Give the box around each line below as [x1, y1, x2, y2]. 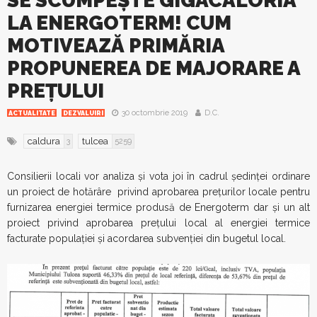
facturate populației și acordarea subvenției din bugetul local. [7, 233, 286, 244]
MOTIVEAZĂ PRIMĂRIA [7, 34, 224, 57]
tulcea [82, 136, 108, 146]
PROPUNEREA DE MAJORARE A [7, 57, 300, 80]
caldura [28, 136, 60, 146]
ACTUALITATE [8, 110, 55, 117]
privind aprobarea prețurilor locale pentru [114, 186, 311, 197]
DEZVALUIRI [63, 110, 103, 117]
